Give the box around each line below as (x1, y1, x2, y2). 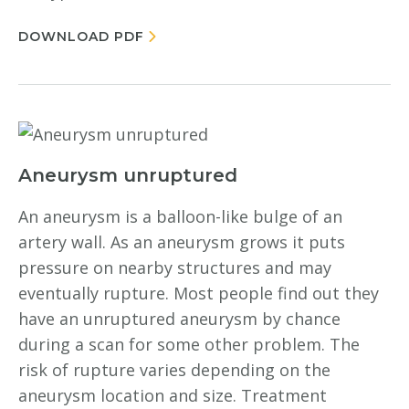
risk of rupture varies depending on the (18, 359, 330, 381)
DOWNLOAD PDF (18, 28, 144, 45)
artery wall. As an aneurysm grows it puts (18, 231, 345, 253)
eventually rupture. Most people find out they (18, 282, 379, 304)
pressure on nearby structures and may (18, 257, 331, 278)
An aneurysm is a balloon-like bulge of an (18, 205, 342, 227)
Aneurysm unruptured (18, 164, 237, 186)
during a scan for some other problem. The (18, 333, 360, 355)
